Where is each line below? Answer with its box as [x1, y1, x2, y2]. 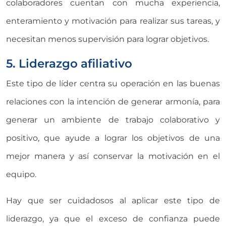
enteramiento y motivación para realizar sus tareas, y [6, 16, 220, 26]
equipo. [6, 169, 36, 179]
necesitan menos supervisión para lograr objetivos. [6, 34, 209, 44]
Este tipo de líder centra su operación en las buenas [6, 78, 220, 88]
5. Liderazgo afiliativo [6, 55, 132, 71]
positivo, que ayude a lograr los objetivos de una [6, 133, 220, 143]
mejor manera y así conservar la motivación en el [6, 151, 220, 161]
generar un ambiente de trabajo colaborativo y [6, 115, 220, 125]
